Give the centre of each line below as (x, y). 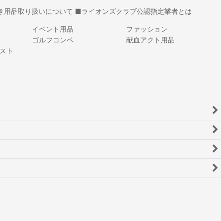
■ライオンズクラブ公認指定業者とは (133, 11)
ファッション (147, 29)
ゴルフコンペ (53, 40)
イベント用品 (53, 29)
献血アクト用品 (151, 40)
